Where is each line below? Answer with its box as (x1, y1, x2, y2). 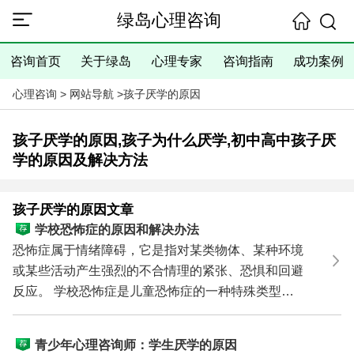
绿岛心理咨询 (116, 11, 221, 30)
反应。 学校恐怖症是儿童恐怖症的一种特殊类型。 (12, 284, 54, 299)
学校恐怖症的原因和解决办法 (34, 222, 199, 236)
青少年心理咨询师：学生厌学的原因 (34, 337, 237, 352)
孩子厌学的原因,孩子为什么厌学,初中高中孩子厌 (12, 131, 336, 149)
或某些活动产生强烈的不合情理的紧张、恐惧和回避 (12, 264, 303, 278)
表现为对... (12, 305, 73, 319)
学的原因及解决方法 (12, 151, 148, 168)
